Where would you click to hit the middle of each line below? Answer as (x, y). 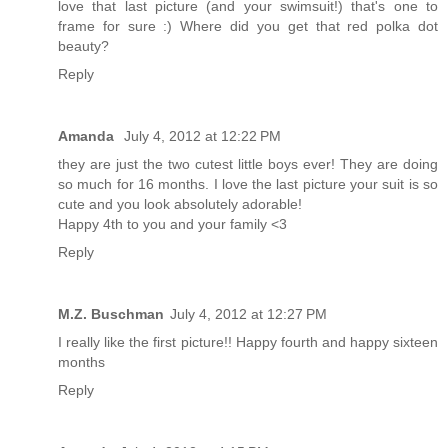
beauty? (83, 46)
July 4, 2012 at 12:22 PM (202, 136)
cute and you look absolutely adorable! (180, 204)
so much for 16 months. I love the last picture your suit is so (248, 184)
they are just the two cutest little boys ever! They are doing (248, 164)
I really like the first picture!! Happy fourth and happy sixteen (248, 342)
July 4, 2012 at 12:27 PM (248, 314)
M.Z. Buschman (111, 314)
